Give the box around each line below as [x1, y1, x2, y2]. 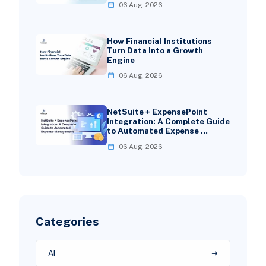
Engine [106, 55, 135, 65]
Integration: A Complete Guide [106, 116, 230, 126]
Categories [35, 214, 99, 228]
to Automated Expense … [106, 126, 208, 136]
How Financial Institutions [106, 36, 212, 46]
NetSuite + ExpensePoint [106, 107, 207, 117]
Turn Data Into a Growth [106, 45, 203, 55]
